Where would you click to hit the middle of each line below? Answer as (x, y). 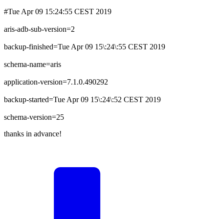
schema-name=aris (33, 64)
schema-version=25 (34, 117)
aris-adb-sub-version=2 (39, 29)
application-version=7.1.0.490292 (56, 82)
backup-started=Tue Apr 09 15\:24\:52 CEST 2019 (82, 99)
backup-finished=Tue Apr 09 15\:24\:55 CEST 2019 (85, 46)
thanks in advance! (33, 133)
